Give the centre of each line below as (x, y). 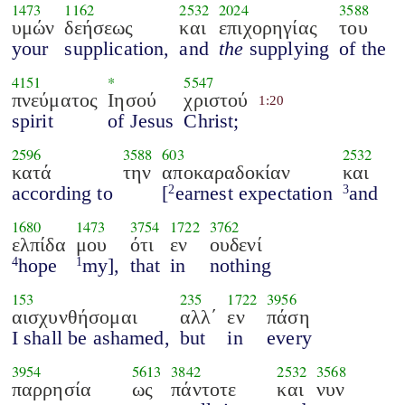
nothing (240, 265)
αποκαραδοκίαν (226, 172)
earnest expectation (254, 193)
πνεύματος (55, 99)
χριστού (216, 99)
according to (62, 193)
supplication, (117, 48)
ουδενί (235, 244)
